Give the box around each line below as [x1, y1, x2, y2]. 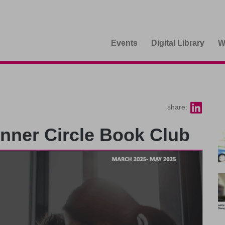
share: [167, 102, 189, 111]
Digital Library [151, 38, 204, 47]
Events [110, 38, 138, 47]
